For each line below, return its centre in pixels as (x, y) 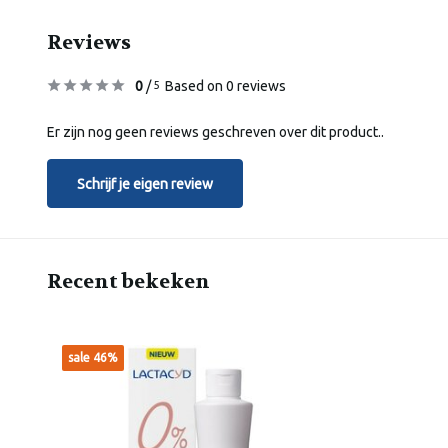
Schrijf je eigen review (145, 183)
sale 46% (93, 358)
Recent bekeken (128, 282)
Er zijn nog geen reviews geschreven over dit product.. (215, 132)
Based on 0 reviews (225, 86)
